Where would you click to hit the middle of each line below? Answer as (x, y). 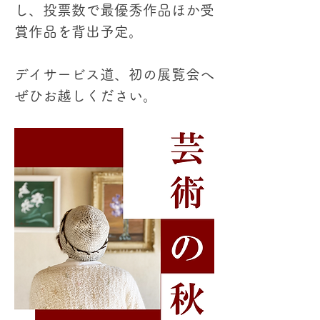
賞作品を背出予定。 (79, 31)
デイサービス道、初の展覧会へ (114, 74)
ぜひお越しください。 (86, 96)
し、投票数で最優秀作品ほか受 (114, 10)
